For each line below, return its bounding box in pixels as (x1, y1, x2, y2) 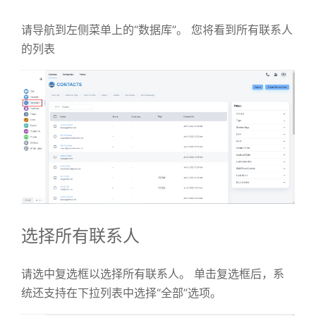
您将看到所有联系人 (191, 23, 293, 37)
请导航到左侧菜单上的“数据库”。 (21, 23, 188, 37)
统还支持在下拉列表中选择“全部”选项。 (21, 285, 221, 300)
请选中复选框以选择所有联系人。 (21, 266, 190, 281)
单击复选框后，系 (194, 266, 284, 281)
